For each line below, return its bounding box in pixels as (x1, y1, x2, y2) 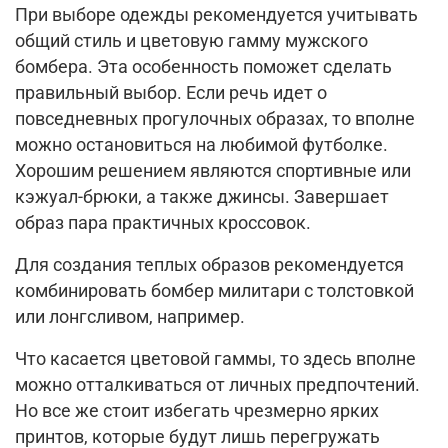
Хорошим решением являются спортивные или (15, 161, 411, 182)
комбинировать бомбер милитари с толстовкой (15, 281, 414, 302)
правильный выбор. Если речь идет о (15, 83, 327, 104)
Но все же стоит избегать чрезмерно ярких (15, 401, 379, 422)
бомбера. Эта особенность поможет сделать (15, 57, 392, 78)
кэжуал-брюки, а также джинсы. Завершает (15, 187, 389, 208)
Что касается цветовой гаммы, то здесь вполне (15, 349, 416, 370)
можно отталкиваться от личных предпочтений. (15, 375, 420, 396)
